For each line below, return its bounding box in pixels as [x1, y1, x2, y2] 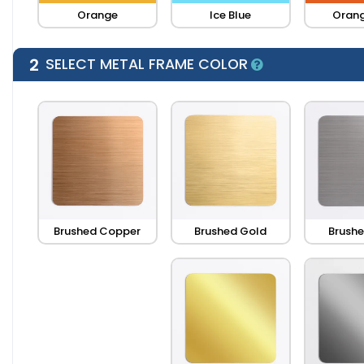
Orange [76, 7, 118, 24]
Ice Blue [210, 7, 252, 24]
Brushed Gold [194, 223, 267, 240]
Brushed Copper [54, 223, 141, 240]
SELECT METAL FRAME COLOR [45, 54, 248, 75]
